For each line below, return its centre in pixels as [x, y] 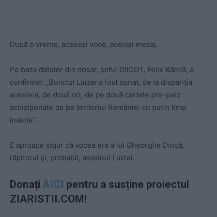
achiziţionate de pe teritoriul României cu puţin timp [98, 108]
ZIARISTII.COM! [48, 199]
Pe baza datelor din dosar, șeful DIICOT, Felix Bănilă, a [102, 70]
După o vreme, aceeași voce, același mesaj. [84, 45]
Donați [26, 185]
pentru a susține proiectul [126, 185]
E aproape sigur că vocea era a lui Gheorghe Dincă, [97, 145]
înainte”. [23, 120]
